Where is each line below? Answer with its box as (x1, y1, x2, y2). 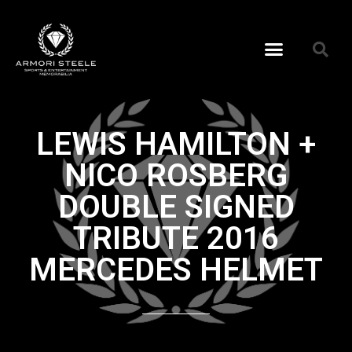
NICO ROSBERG (64, 157, 288, 195)
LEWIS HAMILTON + (36, 126, 316, 163)
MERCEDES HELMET (29, 251, 323, 289)
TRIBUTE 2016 (73, 220, 279, 258)
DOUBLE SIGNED (57, 189, 295, 226)
